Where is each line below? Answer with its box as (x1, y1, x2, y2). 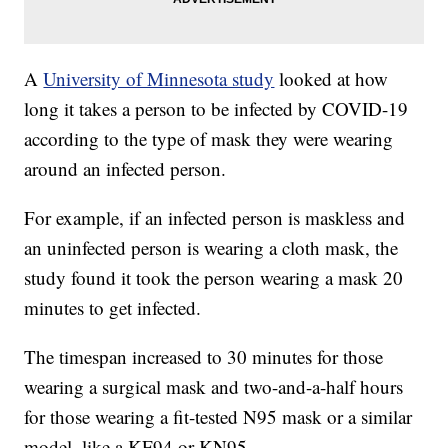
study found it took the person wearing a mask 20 (24, 264, 404, 290)
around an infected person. (24, 155, 227, 181)
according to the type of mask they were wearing (24, 125, 394, 151)
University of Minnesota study (43, 65, 275, 91)
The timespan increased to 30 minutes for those (24, 343, 384, 369)
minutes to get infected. (24, 294, 202, 320)
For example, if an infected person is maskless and (24, 204, 406, 230)
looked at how (274, 65, 389, 91)
